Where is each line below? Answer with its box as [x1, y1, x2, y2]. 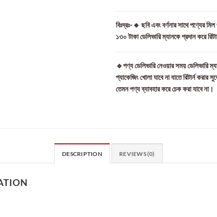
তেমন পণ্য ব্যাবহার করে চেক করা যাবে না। [116, 84, 214, 93]
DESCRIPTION [62, 150, 102, 157]
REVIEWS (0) [119, 150, 155, 157]
